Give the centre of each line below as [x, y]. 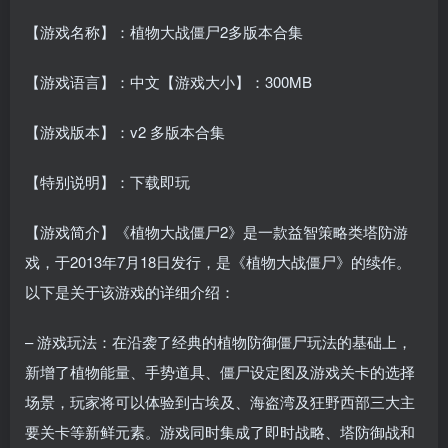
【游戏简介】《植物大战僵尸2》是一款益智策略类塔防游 [216, 232]
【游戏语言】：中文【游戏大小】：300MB [168, 82]
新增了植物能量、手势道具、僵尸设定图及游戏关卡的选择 [220, 372]
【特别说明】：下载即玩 [107, 182]
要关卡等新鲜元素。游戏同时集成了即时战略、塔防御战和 [220, 432]
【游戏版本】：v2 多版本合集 [125, 132]
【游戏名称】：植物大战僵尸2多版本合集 [164, 32]
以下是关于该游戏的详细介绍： [130, 292]
